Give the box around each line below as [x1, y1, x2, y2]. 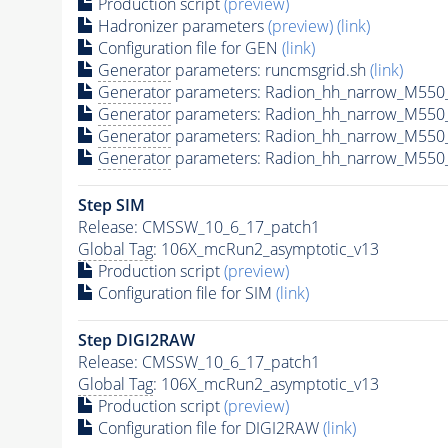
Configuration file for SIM [93, 281, 276, 304]
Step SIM [77, 193, 145, 216]
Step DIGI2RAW [77, 328, 195, 351]
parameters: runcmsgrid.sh [170, 58, 370, 81]
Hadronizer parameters [93, 14, 268, 37]
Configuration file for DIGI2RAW [93, 416, 323, 439]
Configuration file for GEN [93, 36, 282, 59]
